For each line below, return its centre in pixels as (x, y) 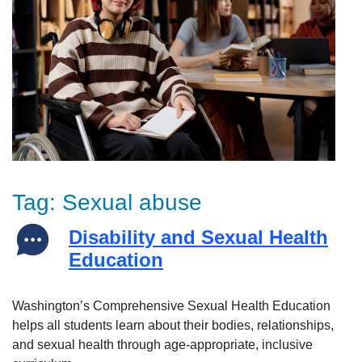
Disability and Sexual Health (198, 238)
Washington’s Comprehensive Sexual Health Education (171, 306)
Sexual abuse (132, 202)
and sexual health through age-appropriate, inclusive (162, 345)
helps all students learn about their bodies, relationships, (173, 326)
